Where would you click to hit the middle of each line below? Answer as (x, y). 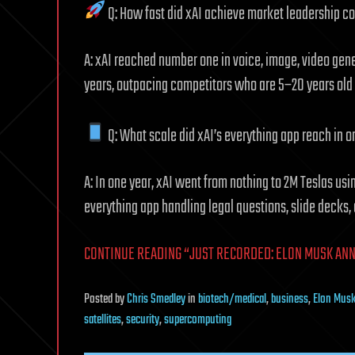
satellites (103, 321)
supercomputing (198, 321)
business (290, 300)
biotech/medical (232, 300)
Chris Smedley (156, 300)
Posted (99, 300)
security (143, 321)
